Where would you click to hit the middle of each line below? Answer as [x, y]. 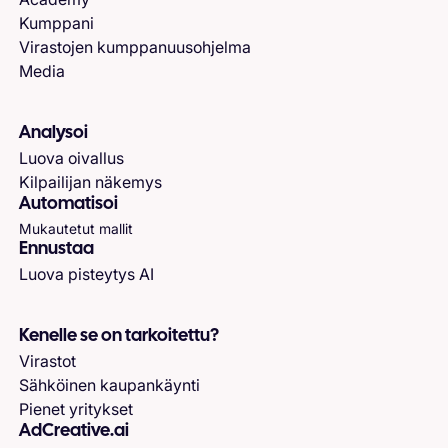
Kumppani [57, 22]
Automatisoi [69, 205]
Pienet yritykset [76, 409]
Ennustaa [57, 249]
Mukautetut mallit [76, 228]
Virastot [48, 361]
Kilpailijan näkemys [91, 182]
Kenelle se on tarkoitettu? [119, 336]
